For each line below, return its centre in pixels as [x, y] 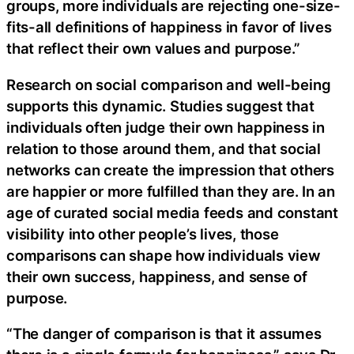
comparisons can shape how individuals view [163, 255]
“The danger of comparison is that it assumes [164, 334]
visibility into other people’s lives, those [143, 233]
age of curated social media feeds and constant [172, 212]
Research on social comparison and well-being [169, 84]
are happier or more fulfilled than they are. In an [171, 191]
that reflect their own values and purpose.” [153, 49]
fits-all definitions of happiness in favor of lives [169, 27]
